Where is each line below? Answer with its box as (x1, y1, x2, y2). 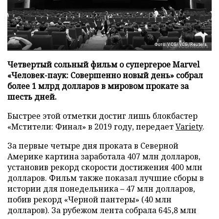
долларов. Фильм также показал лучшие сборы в (7, 172, 204, 183)
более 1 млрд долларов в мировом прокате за (7, 80, 189, 91)
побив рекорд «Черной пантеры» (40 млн (7, 194, 172, 205)
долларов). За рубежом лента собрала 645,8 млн (7, 204, 197, 216)
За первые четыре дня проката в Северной (7, 140, 178, 151)
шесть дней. (7, 91, 57, 102)
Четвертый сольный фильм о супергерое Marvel (7, 59, 199, 70)
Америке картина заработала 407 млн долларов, (7, 151, 200, 162)
